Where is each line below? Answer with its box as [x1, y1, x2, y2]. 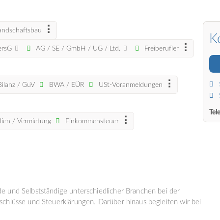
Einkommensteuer [63, 117, 119, 125]
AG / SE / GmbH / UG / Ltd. [34, 45, 123, 53]
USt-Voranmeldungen [96, 81, 163, 89]
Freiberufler [142, 45, 179, 53]
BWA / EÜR [47, 81, 85, 89]
